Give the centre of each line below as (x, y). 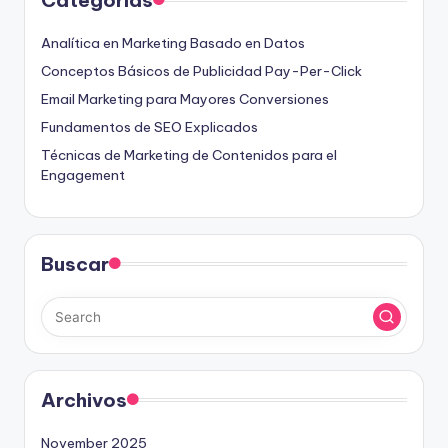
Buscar (75, 264)
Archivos (84, 400)
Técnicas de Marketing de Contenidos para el (189, 155)
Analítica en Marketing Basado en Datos (173, 43)
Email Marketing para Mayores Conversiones (185, 99)
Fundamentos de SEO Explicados (149, 127)
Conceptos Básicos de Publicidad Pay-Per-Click (201, 71)
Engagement (83, 175)
